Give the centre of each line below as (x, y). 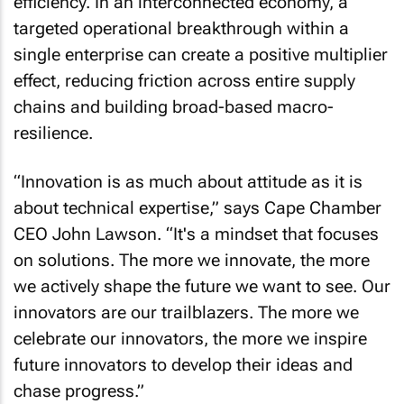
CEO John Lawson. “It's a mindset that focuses (196, 234)
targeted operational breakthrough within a (181, 28)
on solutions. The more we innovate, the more (192, 260)
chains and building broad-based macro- (174, 106)
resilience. (53, 133)
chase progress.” (79, 391)
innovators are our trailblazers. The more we (186, 312)
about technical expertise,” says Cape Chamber (197, 208)
